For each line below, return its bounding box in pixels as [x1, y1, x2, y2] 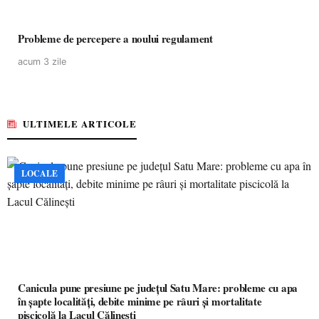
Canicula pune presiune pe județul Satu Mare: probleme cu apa [18, 280, 298, 296]
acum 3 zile [18, 56, 66, 67]
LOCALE [21, 167, 58, 179]
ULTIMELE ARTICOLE [23, 117, 137, 130]
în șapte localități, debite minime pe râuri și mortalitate [18, 293, 262, 309]
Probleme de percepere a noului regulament [18, 31, 213, 46]
